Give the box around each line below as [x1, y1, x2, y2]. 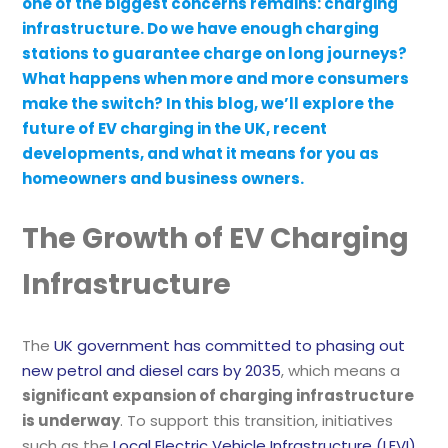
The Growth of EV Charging [22, 219, 410, 258]
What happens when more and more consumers [22, 68, 410, 89]
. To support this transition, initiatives [120, 410, 394, 431]
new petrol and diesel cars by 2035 [22, 360, 282, 381]
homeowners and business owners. [22, 168, 305, 189]
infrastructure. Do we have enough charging [22, 18, 380, 39]
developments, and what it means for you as [22, 143, 380, 164]
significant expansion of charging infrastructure [22, 385, 415, 406]
